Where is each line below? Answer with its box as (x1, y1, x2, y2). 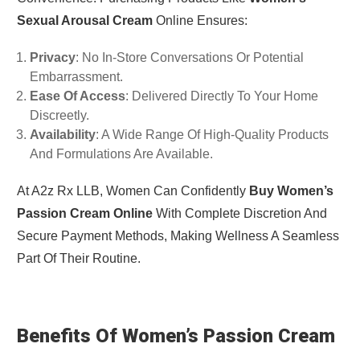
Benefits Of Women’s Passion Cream (16, 325, 335, 348)
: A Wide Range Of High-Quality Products (95, 128, 329, 142)
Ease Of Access (29, 89, 125, 104)
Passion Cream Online (16, 207, 153, 221)
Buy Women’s (248, 184, 333, 198)
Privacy (29, 51, 76, 65)
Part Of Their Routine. (16, 252, 141, 266)
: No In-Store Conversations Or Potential (75, 51, 304, 65)
